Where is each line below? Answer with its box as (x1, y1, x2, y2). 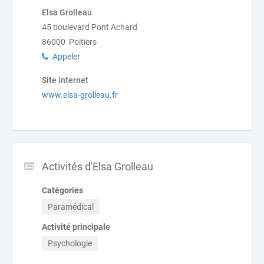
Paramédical (48, 202, 94, 212)
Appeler (52, 52, 80, 61)
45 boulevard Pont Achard (42, 22, 137, 32)
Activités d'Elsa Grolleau (42, 160, 153, 173)
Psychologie (48, 239, 92, 248)
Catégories (42, 186, 83, 195)
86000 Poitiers (42, 37, 97, 47)
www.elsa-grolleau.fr (42, 90, 118, 100)
